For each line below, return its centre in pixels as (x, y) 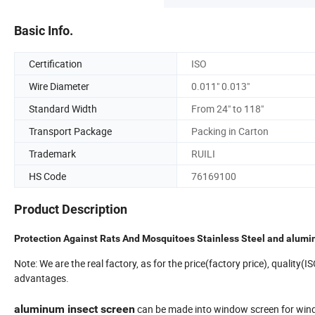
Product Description (71, 210)
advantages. (41, 278)
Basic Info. (44, 30)
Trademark (52, 153)
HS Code (47, 176)
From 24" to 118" (227, 108)
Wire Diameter (59, 86)
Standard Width (63, 108)
